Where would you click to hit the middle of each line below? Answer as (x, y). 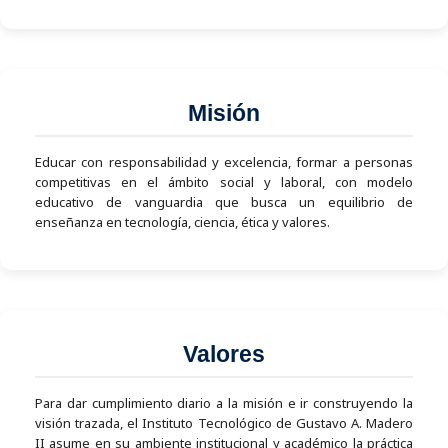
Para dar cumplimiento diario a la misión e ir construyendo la (224, 402)
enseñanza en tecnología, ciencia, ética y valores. (182, 221)
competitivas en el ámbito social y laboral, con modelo (224, 181)
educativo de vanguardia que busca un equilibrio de (224, 201)
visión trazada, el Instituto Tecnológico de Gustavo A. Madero (224, 422)
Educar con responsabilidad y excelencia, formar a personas (224, 161)
